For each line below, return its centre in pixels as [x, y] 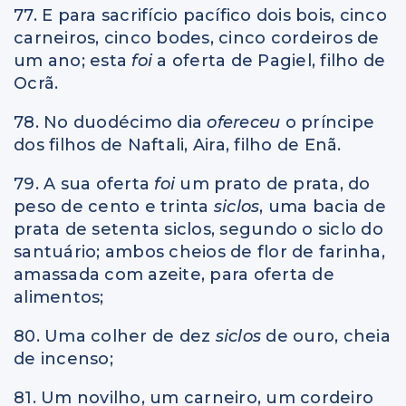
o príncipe [329, 122]
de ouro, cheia [328, 336]
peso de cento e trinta [114, 206]
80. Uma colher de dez [115, 336]
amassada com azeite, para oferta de [174, 274]
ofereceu [246, 122]
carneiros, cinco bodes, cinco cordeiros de [197, 38]
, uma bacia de [323, 206]
